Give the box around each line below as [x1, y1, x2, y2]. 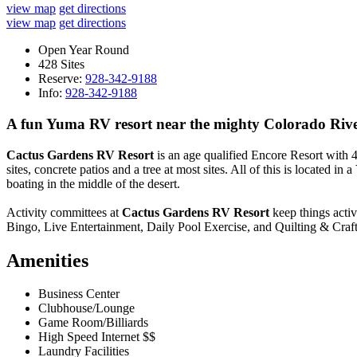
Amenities [6, 249, 88, 271]
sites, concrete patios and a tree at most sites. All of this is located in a [6, 162, 355, 176]
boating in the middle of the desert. [6, 176, 180, 190]
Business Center [38, 287, 120, 301]
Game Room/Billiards [38, 316, 148, 330]
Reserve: [38, 72, 85, 86]
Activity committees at [6, 205, 122, 219]
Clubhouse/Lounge [38, 301, 135, 316]
